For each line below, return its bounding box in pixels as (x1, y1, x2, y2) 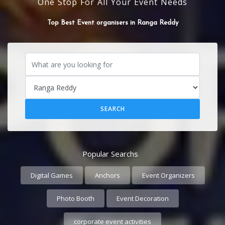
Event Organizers (142, 171, 195, 180)
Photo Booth (56, 194, 94, 203)
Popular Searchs (82, 149, 138, 159)
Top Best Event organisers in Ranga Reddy (33, 19, 165, 26)
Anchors (94, 171, 120, 180)
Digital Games (30, 171, 73, 180)
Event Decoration (116, 194, 169, 203)
